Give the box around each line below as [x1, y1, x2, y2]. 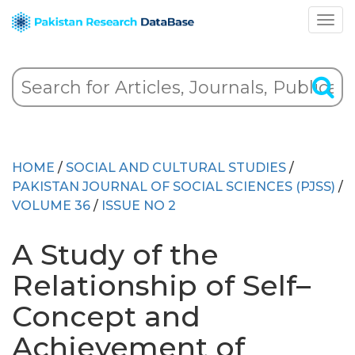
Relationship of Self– [12, 268, 311, 303]
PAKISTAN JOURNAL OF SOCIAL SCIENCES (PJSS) [12, 179, 335, 194]
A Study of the [12, 237, 219, 272]
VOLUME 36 [12, 198, 90, 213]
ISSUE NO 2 [101, 198, 176, 213]
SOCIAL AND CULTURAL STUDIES [66, 160, 286, 175]
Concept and [12, 299, 200, 334]
